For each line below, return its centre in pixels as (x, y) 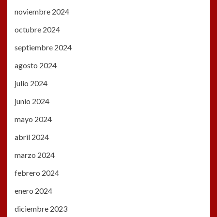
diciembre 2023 (41, 209)
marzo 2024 (35, 155)
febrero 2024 (37, 173)
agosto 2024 (36, 65)
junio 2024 (32, 101)
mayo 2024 (33, 119)
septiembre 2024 (43, 47)
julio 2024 (31, 83)
